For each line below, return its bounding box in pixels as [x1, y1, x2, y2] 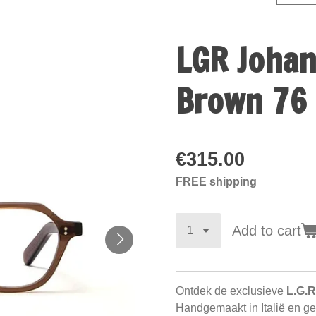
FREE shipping [176, 176, 257, 188]
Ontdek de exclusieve [176, 285, 286, 297]
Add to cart [232, 223, 301, 238]
